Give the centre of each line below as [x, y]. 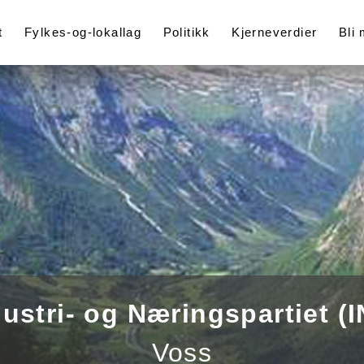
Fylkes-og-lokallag [83, 32]
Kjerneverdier [275, 32]
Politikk [186, 32]
